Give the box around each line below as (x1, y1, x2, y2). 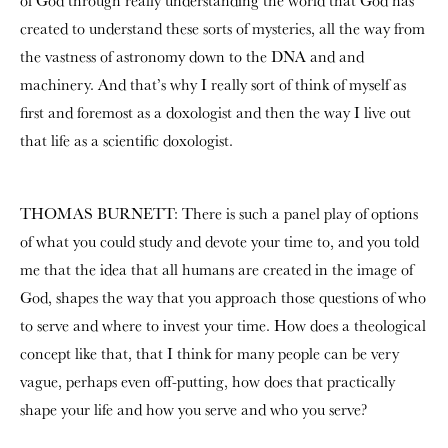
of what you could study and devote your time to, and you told (20, 231, 419, 252)
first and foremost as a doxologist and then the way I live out (20, 102, 411, 123)
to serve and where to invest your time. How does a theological (20, 315, 426, 336)
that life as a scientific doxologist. (20, 130, 233, 151)
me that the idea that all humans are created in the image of (20, 259, 413, 280)
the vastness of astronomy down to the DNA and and (20, 46, 364, 67)
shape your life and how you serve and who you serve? (20, 399, 367, 420)
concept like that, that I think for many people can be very (20, 343, 399, 364)
